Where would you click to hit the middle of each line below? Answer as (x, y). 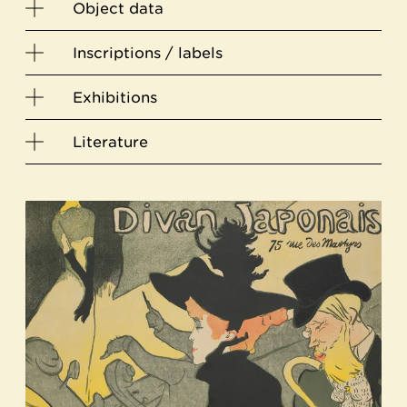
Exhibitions (115, 97)
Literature (110, 142)
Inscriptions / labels (148, 53)
